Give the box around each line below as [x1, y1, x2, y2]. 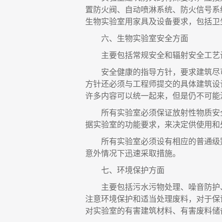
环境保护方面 [117, 166, 165, 174]
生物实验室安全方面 [117, 34, 188, 43]
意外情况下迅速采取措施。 [85, 149, 180, 158]
